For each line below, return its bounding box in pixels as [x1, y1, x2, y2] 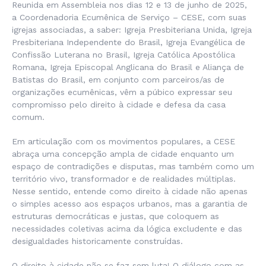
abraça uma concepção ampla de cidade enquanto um [12, 149, 234, 159]
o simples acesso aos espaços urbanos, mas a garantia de [12, 199, 248, 208]
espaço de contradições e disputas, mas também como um [12, 161, 254, 171]
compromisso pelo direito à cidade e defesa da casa [12, 100, 226, 109]
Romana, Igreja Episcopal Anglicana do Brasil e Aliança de [12, 62, 244, 72]
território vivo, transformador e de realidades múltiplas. [12, 174, 236, 183]
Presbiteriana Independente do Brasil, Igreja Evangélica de [12, 37, 245, 47]
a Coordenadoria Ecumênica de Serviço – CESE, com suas [12, 12, 246, 22]
